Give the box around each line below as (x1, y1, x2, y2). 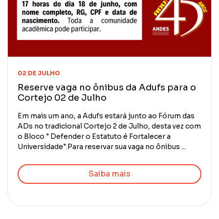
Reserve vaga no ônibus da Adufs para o (18, 82, 196, 93)
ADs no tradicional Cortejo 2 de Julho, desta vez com (18, 121, 201, 131)
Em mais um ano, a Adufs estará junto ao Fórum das (18, 111, 195, 120)
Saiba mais (88, 168, 131, 179)
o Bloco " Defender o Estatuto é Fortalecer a (18, 131, 171, 141)
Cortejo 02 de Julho (18, 92, 107, 103)
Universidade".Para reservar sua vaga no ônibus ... (18, 142, 186, 151)
